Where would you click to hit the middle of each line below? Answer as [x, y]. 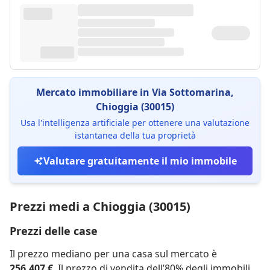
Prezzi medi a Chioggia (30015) [100, 206]
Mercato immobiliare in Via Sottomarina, [135, 92]
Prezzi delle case [54, 231]
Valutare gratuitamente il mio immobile [140, 161]
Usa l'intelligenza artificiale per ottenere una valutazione [135, 123]
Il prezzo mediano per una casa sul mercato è [113, 254]
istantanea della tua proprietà [135, 135]
